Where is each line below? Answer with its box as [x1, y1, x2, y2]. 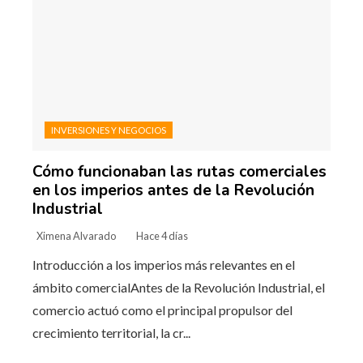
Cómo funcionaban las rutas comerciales [32, 161, 327, 183]
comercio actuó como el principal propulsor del [32, 302, 293, 318]
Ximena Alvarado [36, 229, 116, 243]
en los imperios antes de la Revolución [32, 180, 314, 202]
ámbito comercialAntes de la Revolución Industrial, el [32, 280, 325, 296]
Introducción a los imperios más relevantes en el [32, 257, 295, 273]
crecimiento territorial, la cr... [32, 325, 190, 341]
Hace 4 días [136, 229, 188, 243]
